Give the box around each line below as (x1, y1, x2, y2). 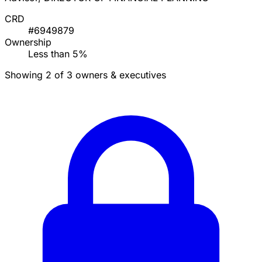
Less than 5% (28, 48, 88, 60)
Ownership (5, 36, 51, 49)
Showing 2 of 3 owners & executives (5, 69, 166, 81)
